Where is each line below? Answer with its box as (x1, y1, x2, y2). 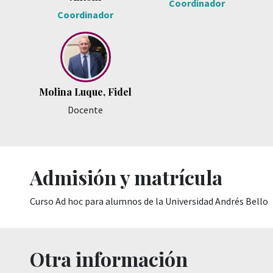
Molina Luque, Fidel (39, 85, 132, 98)
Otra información (30, 246, 188, 272)
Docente (68, 104, 104, 116)
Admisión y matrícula (30, 164, 222, 190)
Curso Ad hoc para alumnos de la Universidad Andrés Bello (30, 195, 268, 207)
